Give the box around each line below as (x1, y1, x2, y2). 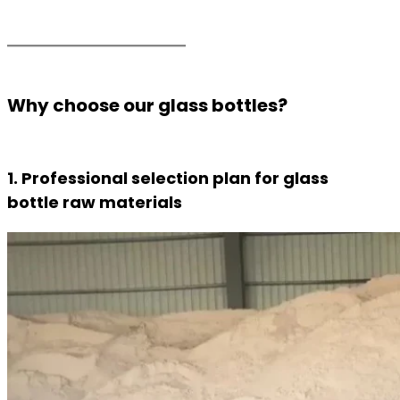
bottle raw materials (7, 191, 182, 213)
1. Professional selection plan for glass (7, 167, 329, 189)
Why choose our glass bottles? (7, 93, 287, 118)
